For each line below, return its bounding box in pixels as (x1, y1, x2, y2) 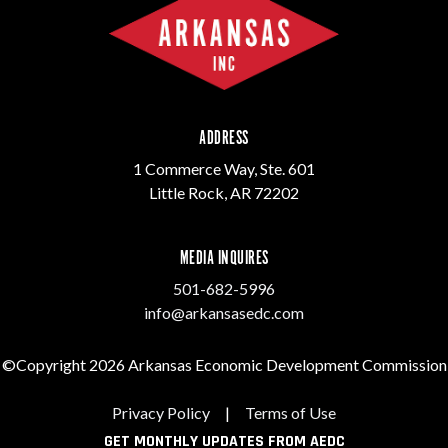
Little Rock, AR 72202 (149, 182, 299, 202)
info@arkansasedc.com (144, 302, 304, 322)
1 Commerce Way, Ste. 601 (133, 158, 315, 178)
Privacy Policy (112, 402, 210, 422)
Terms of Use (245, 402, 336, 422)
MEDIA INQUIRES (179, 246, 269, 271)
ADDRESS (199, 126, 249, 151)
